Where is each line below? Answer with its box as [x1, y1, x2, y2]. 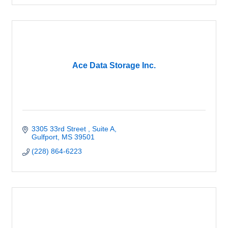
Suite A [92, 124, 115, 133]
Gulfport [31, 132, 58, 141]
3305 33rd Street [31, 124, 88, 133]
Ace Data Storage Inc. [72, 61, 156, 70]
